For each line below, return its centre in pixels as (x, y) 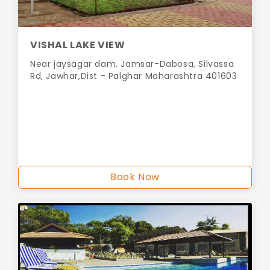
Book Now (135, 177)
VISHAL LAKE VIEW (78, 45)
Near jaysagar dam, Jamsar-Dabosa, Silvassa (132, 64)
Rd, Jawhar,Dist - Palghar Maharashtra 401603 (134, 76)
